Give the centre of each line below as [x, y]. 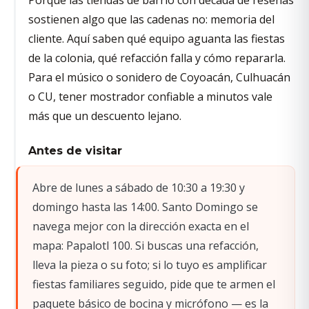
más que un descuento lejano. [104, 116]
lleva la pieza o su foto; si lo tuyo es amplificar [149, 265]
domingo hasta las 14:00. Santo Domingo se [145, 207]
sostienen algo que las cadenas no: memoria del [151, 19]
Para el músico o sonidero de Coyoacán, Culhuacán [159, 77]
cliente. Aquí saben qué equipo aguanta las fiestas [156, 38]
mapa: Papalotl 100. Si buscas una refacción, [145, 246]
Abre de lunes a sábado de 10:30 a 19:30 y [138, 188]
